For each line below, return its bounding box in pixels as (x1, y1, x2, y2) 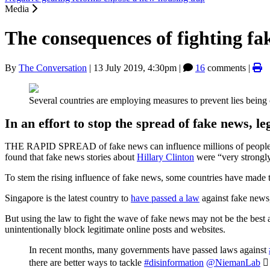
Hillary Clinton (137, 151, 194, 162)
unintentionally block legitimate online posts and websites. (5, 224, 225, 234)
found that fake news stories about (5, 151, 137, 162)
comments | (205, 62, 253, 73)
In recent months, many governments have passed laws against (29, 244, 269, 255)
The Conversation (19, 62, 87, 73)
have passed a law (131, 192, 199, 203)
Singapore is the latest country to (5, 192, 131, 203)
